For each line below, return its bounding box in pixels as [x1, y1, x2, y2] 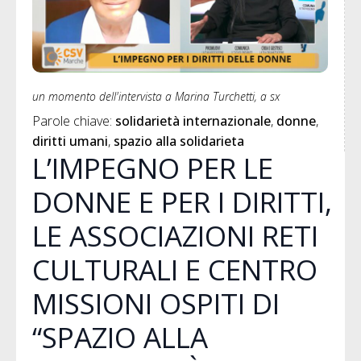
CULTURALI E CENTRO [32, 251, 317, 289]
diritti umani [32, 132, 108, 151]
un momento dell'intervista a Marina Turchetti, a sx [32, 89, 280, 105]
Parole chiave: [32, 112, 115, 131]
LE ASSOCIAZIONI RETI [32, 217, 318, 255]
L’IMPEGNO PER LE [32, 149, 273, 188]
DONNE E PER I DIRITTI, [32, 183, 332, 222]
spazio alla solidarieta [114, 132, 244, 151]
